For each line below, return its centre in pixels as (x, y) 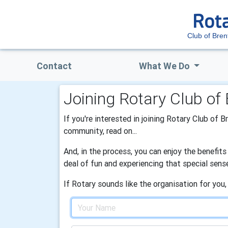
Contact (54, 66)
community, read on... (100, 131)
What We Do (165, 66)
